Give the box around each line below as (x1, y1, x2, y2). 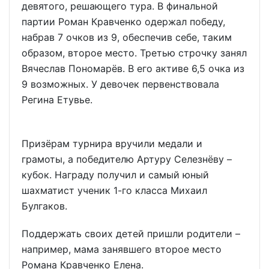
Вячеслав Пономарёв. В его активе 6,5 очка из (22, 62, 244, 74)
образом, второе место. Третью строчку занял (22, 46, 247, 59)
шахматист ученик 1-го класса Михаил (22, 184, 207, 196)
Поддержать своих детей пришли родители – (22, 228, 240, 240)
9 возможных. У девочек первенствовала (22, 77, 219, 90)
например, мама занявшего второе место (22, 243, 222, 256)
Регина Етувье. (22, 93, 92, 106)
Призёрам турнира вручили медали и (22, 137, 202, 150)
